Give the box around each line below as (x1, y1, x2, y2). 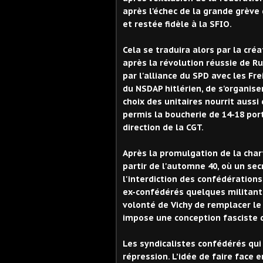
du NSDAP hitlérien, (123, 83, 205, 95)
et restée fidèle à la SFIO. (123, 19, 232, 30)
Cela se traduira (123, 45, 193, 56)
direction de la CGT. (123, 122, 204, 133)
